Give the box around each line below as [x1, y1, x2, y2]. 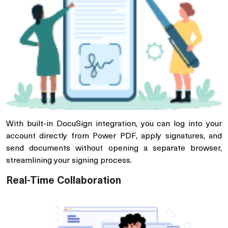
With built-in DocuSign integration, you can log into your [6, 120, 222, 129]
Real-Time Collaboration [6, 176, 121, 187]
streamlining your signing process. [6, 157, 132, 165]
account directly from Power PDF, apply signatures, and [6, 132, 222, 141]
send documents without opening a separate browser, [6, 145, 222, 153]
